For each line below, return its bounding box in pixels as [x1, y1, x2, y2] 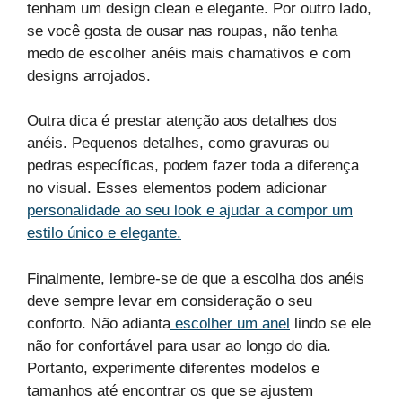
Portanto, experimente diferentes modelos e [27, 359, 319, 377]
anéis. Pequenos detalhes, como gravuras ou [27, 135, 329, 153]
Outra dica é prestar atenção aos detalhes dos [27, 112, 337, 130]
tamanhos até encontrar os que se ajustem [27, 381, 313, 399]
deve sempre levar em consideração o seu [27, 292, 312, 310]
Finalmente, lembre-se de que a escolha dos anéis [27, 269, 364, 287]
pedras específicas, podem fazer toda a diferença [27, 157, 359, 175]
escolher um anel [170, 314, 290, 332]
